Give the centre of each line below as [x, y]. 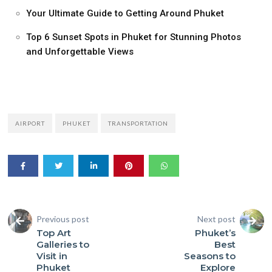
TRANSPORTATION [138, 123]
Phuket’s [215, 233]
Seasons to [209, 256]
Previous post [63, 219]
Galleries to [63, 244]
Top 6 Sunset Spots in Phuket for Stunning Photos [134, 37]
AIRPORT [30, 123]
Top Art [54, 233]
